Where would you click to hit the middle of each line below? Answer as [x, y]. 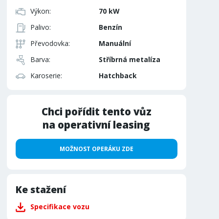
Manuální [115, 43]
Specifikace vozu [60, 206]
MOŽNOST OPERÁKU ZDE [96, 149]
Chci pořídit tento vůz [96, 112]
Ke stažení [41, 189]
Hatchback [118, 75]
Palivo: [40, 27]
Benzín [110, 27]
